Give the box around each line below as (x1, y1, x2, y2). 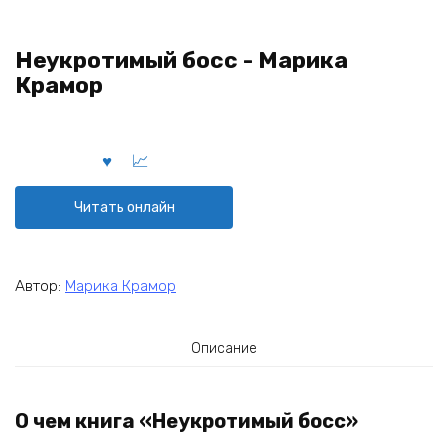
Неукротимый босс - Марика (15, 47, 348, 74)
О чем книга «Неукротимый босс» (15, 409, 358, 434)
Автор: (15, 276, 65, 295)
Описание (191, 339, 257, 357)
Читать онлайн (73, 198, 175, 216)
